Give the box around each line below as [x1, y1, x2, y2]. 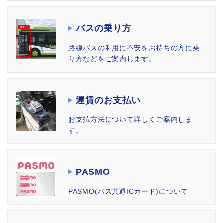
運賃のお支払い [76, 95, 141, 106]
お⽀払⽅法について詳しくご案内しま [68, 115, 193, 124]
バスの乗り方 [76, 23, 132, 34]
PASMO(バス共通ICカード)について [68, 187, 188, 196]
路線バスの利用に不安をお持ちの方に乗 [68, 44, 200, 52]
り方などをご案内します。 [68, 55, 156, 63]
